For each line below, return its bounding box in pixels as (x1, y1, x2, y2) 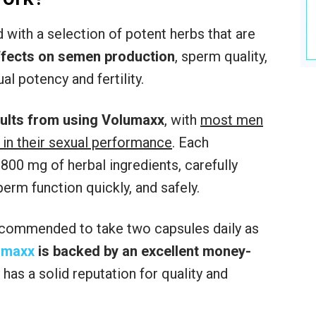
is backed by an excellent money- (35, 243, 251, 260)
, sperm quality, (175, 48, 267, 66)
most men (200, 111, 263, 129)
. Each (172, 134, 209, 152)
